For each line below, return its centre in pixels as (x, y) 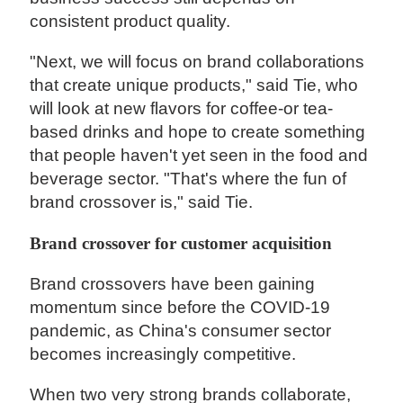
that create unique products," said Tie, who (194, 85)
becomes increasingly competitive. (163, 354)
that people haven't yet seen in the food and (199, 156)
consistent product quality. (130, 22)
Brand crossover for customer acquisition (181, 243)
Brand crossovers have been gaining (173, 283)
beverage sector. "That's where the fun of (188, 179)
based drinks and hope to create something (198, 132)
